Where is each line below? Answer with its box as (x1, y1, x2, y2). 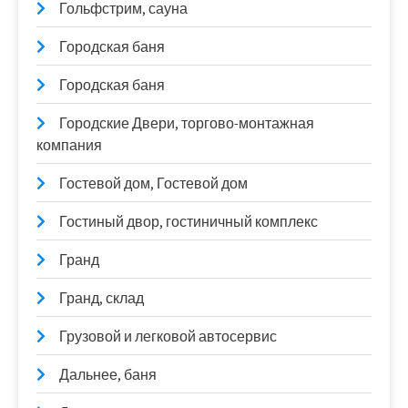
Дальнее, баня (59, 365, 157, 384)
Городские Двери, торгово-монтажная (59, 114, 314, 133)
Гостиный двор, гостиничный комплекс (59, 212, 318, 231)
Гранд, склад (59, 289, 144, 308)
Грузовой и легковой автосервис (59, 327, 277, 346)
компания (36, 136, 102, 155)
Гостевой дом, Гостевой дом (59, 174, 248, 193)
